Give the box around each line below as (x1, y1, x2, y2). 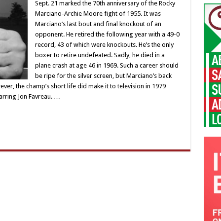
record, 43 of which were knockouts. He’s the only (35, 41, 174, 48)
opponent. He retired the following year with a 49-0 (35, 31, 180, 38)
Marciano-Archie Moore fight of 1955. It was (35, 10, 161, 17)
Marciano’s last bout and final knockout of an (35, 20, 161, 28)
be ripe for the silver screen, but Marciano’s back (35, 72, 172, 79)
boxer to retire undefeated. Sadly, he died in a (35, 51, 165, 59)
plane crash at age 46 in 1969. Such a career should (35, 62, 179, 69)
